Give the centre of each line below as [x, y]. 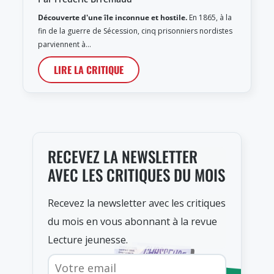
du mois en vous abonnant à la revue [132, 222]
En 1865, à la [209, 18]
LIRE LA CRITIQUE [89, 70]
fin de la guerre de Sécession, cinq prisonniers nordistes [135, 31]
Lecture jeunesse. [88, 240]
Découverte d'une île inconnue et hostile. [113, 18]
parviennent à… [65, 45]
